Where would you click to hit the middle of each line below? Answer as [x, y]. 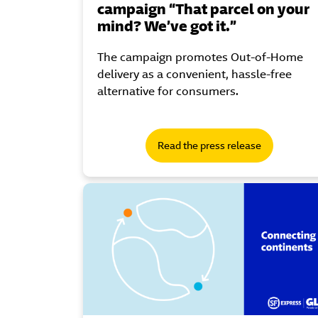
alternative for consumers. [168, 91]
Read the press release [209, 145]
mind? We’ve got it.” [167, 26]
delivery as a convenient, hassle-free [194, 74]
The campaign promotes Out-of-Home [200, 57]
